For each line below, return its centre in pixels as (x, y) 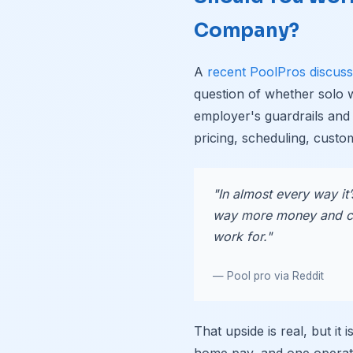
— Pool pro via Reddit (268, 275)
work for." (242, 236)
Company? (247, 30)
